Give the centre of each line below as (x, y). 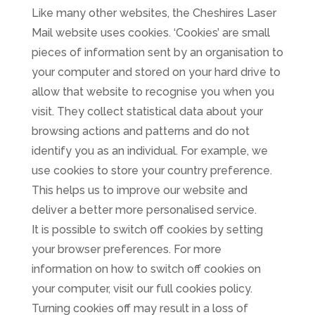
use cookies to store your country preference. (152, 171)
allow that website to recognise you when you (153, 92)
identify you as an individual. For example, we (149, 151)
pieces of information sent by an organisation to (157, 53)
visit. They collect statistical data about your (147, 112)
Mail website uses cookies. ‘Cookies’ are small (150, 33)
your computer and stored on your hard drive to (156, 72)
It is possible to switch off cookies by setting (147, 230)
